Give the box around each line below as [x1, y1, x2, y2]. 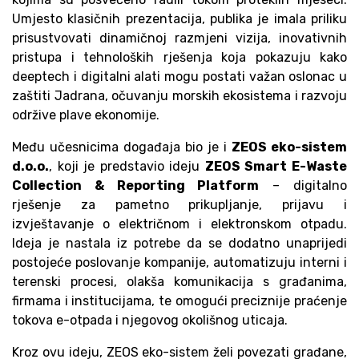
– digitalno [259, 178, 348, 194]
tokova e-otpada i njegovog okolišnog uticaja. [12, 313, 288, 329]
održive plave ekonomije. [12, 107, 159, 123]
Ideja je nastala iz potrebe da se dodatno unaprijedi [12, 236, 347, 252]
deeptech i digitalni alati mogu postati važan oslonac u [12, 69, 347, 85]
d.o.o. [12, 159, 49, 175]
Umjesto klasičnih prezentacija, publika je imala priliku [12, 11, 347, 27]
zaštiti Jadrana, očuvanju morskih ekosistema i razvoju [12, 88, 347, 104]
